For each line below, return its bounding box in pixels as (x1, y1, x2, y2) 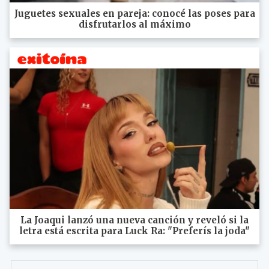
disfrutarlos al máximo (78, 19, 191, 30)
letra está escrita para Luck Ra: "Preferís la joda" (19, 225, 250, 237)
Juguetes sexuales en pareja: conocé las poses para (14, 8, 255, 19)
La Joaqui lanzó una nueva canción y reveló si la (20, 214, 249, 226)
